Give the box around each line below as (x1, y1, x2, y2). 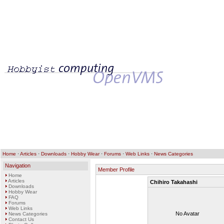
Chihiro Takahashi (149, 179, 197, 185)
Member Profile (98, 166, 134, 172)
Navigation (5, 162, 30, 168)
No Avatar (175, 210, 199, 216)
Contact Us (8, 216, 34, 222)
